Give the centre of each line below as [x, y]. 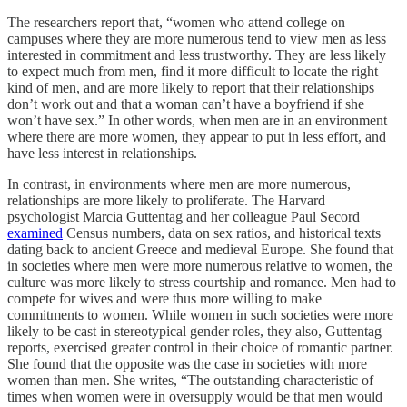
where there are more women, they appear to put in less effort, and [197, 137]
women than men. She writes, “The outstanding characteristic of [190, 381]
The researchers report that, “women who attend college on [176, 23]
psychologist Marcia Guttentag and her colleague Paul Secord [184, 217]
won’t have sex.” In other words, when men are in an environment [197, 121]
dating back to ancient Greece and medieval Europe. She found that [200, 250]
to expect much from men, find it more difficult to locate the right [193, 72]
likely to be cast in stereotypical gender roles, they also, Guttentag [194, 332]
